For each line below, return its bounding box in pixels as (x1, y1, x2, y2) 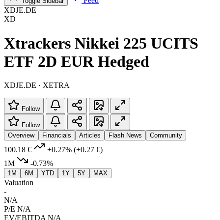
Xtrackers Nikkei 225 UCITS (4, 34, 198, 52)
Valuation (4, 178, 33, 187)
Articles (79, 131, 101, 139)
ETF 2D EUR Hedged (4, 52, 149, 70)
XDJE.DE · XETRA (4, 81, 70, 89)
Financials (42, 131, 71, 139)
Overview (8, 131, 34, 139)
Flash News (109, 131, 142, 139)
